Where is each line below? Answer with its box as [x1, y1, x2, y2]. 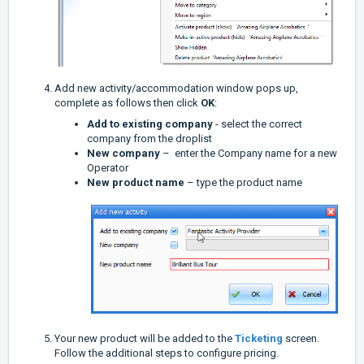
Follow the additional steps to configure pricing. [54, 347, 279, 360]
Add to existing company [87, 118, 215, 131]
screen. [283, 332, 319, 345]
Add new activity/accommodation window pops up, [54, 82, 298, 95]
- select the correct [215, 118, 302, 131]
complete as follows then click [54, 97, 201, 110]
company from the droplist [87, 132, 212, 145]
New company [87, 147, 160, 160]
